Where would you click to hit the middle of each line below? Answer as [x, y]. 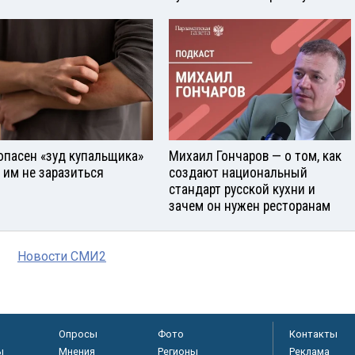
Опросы [78, 334]
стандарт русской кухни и [242, 189]
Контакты [313, 334]
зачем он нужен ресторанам [250, 206]
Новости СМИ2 [62, 256]
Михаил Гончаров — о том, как [255, 156]
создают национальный [238, 172]
